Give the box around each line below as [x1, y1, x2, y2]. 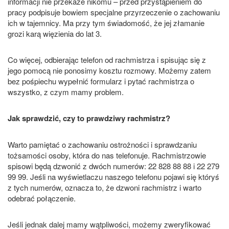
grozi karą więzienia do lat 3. [8, 28, 102, 39]
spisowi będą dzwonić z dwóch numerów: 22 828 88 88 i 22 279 [8, 160, 219, 171]
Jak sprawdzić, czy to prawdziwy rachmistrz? [8, 112, 170, 124]
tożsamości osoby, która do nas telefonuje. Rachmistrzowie [8, 149, 206, 161]
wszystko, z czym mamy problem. [8, 86, 124, 97]
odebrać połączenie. [8, 192, 76, 203]
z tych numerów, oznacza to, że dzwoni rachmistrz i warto [8, 181, 201, 193]
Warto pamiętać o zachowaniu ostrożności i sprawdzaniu [8, 139, 197, 150]
